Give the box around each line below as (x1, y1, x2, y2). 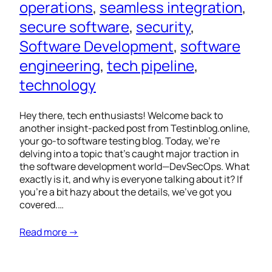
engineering (19, 55, 100, 76)
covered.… (19, 198, 64, 212)
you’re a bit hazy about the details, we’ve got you (19, 185, 232, 199)
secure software (19, 16, 129, 37)
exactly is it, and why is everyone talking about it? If (19, 172, 243, 186)
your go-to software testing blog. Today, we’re (19, 134, 220, 148)
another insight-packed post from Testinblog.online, (19, 121, 250, 135)
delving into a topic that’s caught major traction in (19, 147, 239, 161)
